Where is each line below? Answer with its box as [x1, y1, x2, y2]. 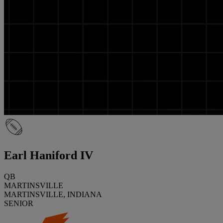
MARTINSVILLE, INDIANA [4, 190, 102, 199]
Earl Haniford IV [4, 148, 93, 162]
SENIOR [4, 199, 33, 208]
